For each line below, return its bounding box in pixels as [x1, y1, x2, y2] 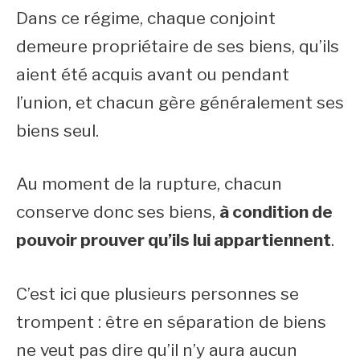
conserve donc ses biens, [16, 202, 219, 222]
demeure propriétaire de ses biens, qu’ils [16, 35, 339, 56]
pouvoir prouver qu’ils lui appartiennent [16, 230, 331, 250]
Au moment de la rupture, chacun [16, 174, 282, 194]
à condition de [219, 202, 333, 222]
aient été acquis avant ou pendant [16, 63, 289, 84]
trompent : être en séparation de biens [16, 311, 326, 332]
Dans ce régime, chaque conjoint [16, 7, 276, 28]
